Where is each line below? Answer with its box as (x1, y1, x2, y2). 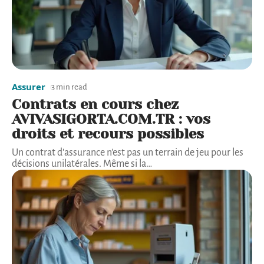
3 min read (51, 82, 87, 92)
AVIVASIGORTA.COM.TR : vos (12, 111, 210, 128)
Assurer (12, 81, 45, 93)
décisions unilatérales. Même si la (12, 159, 146, 170)
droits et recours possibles (12, 126, 204, 143)
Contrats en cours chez (12, 96, 179, 113)
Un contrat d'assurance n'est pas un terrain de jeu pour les (12, 147, 243, 159)
